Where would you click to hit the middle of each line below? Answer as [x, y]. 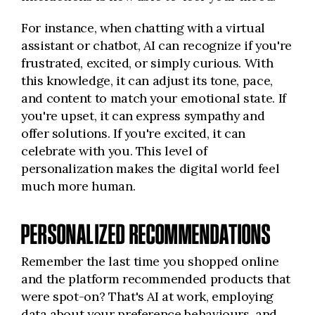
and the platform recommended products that [156, 279]
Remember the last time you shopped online [150, 261]
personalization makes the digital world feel [150, 168]
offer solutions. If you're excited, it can [133, 133]
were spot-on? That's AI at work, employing [147, 296]
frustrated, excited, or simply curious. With [147, 63]
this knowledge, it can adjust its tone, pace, [147, 81]
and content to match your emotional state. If [154, 98]
